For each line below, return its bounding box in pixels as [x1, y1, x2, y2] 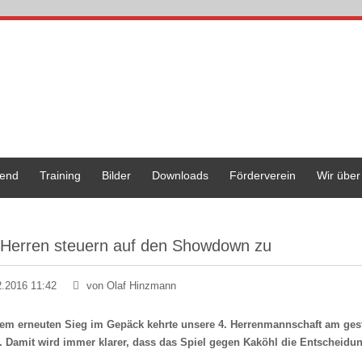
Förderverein [229, 169, 296, 182]
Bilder [102, 169, 131, 182]
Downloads [152, 169, 208, 182]
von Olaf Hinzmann [83, 279, 177, 292]
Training [40, 169, 81, 182]
